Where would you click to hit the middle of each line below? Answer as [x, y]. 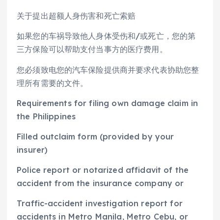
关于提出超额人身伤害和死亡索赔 [76, 16]
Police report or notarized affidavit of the [103, 170]
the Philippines [46, 116]
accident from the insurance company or [100, 183]
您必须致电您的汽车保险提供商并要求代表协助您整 [108, 69]
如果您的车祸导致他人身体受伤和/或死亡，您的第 [106, 36]
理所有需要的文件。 [53, 83]
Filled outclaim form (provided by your [96, 136]
